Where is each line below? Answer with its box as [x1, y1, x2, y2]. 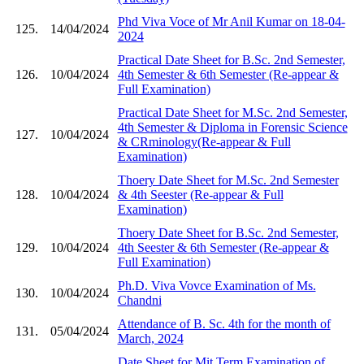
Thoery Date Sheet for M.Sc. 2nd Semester [117, 172, 339, 187]
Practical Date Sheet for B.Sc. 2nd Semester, [117, 52, 345, 67]
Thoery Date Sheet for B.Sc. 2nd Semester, [117, 225, 339, 240]
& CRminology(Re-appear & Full [117, 134, 291, 149]
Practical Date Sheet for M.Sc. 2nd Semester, [117, 105, 348, 119]
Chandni [117, 292, 162, 307]
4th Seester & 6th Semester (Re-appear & [117, 240, 329, 254]
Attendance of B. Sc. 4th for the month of [117, 316, 331, 331]
